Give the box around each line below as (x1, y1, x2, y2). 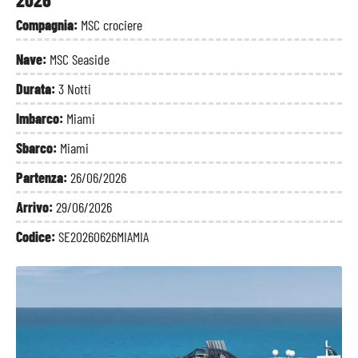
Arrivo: (16, 198, 56, 216)
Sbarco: (16, 139, 60, 157)
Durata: (16, 80, 58, 97)
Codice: (16, 228, 58, 245)
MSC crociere (81, 16, 142, 34)
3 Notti (58, 80, 91, 97)
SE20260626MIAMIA (58, 228, 149, 245)
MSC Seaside (50, 50, 109, 68)
